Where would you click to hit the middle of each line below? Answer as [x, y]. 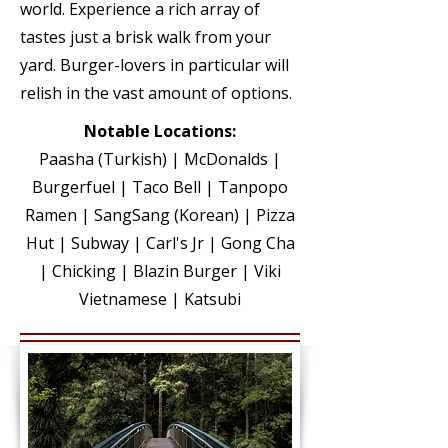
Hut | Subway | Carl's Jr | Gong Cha [160, 243]
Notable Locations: [160, 131]
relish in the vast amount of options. [156, 93]
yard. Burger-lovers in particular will [154, 65]
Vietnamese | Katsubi [160, 299]
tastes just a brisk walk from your [145, 37]
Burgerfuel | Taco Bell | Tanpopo [160, 187]
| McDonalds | [224, 159]
